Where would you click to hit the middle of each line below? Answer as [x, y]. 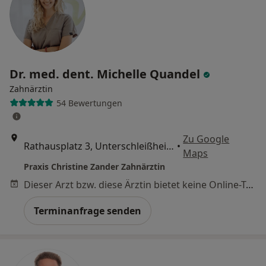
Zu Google [206, 139]
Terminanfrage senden [88, 211]
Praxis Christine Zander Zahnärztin [94, 167]
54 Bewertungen [89, 103]
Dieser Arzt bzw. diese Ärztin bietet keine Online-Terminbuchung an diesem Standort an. [250, 185]
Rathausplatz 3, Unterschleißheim [170, 146]
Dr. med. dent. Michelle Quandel [106, 74]
